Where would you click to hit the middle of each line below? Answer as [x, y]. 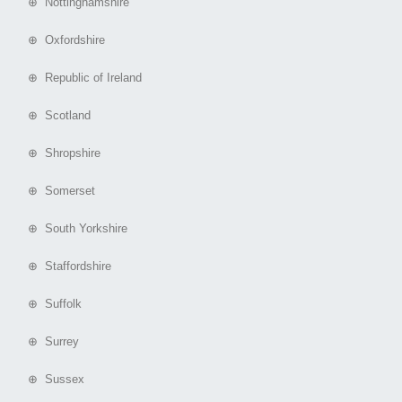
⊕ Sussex [49, 380]
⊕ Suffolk [48, 304]
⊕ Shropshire [57, 153]
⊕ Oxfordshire [59, 40]
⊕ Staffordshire [62, 267]
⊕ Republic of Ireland [78, 78]
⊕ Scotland [52, 116]
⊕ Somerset [54, 191]
